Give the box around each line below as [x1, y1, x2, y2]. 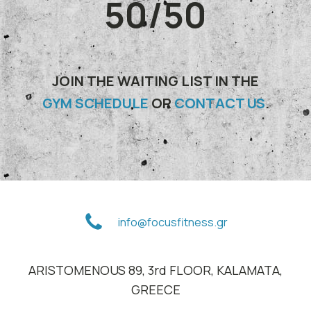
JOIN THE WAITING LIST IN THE [52, 72, 259, 91]
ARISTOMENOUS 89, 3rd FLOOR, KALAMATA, [28, 262, 283, 279]
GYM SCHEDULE [42, 94, 149, 113]
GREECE [131, 281, 180, 299]
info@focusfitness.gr [118, 214, 228, 230]
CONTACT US [174, 94, 265, 113]
